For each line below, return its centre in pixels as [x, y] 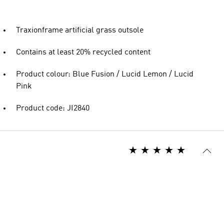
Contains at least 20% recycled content [83, 52]
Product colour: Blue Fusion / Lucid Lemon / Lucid [105, 74]
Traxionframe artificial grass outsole [80, 30]
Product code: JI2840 [53, 108]
